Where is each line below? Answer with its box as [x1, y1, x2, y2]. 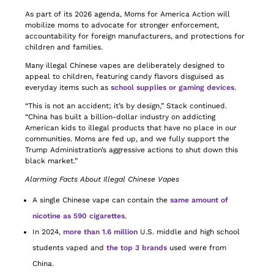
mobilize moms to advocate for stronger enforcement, [25, 21, 220, 29]
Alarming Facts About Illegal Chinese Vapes [25, 175, 180, 183]
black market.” [25, 157, 78, 165]
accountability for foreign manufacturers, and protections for [25, 32, 245, 40]
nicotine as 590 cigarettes [32, 212, 125, 220]
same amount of [170, 196, 229, 204]
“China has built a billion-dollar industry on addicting [25, 113, 216, 121]
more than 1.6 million [63, 228, 138, 236]
